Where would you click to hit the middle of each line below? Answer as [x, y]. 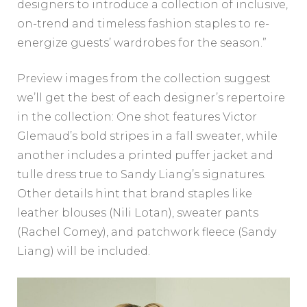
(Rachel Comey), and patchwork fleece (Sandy [147, 232]
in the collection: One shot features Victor [137, 117]
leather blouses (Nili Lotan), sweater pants [138, 213]
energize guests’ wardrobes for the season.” [142, 43]
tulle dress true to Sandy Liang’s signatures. [142, 175]
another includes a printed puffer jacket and [145, 156]
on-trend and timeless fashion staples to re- [143, 24]
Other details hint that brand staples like [135, 194]
